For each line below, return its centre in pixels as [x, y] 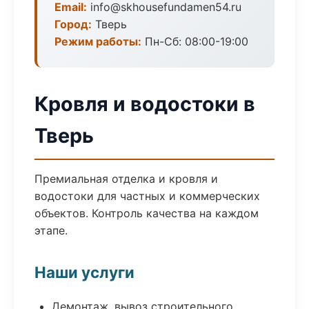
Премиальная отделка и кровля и [126, 179]
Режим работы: [98, 41]
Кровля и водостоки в [145, 104]
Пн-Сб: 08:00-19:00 [195, 41]
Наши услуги [84, 272]
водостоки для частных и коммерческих [147, 196]
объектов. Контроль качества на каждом [147, 213]
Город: [73, 24]
